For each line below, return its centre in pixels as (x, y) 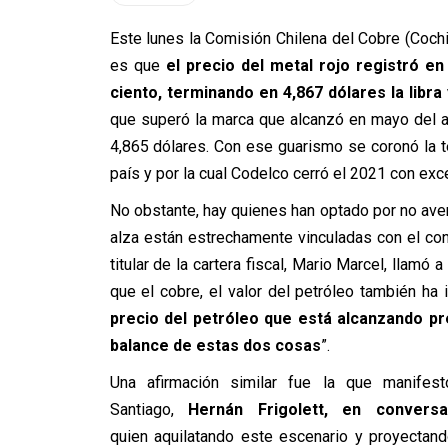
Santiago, (141, 409)
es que (134, 65)
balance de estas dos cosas (215, 345)
